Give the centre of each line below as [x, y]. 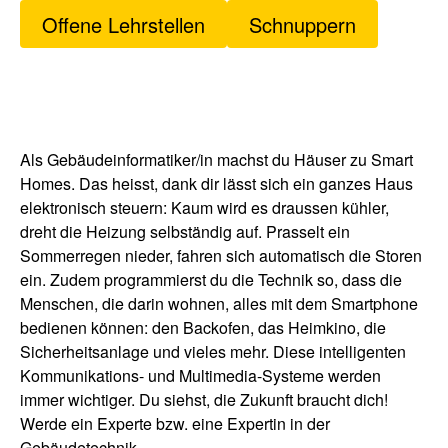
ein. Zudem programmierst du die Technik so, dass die [211, 279]
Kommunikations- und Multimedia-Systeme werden [200, 375]
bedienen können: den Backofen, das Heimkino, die [203, 327]
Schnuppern [302, 24]
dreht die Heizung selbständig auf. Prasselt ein [185, 231]
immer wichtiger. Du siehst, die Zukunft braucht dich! [204, 399]
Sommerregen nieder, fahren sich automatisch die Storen [221, 255]
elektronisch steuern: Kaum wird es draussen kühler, [204, 207]
